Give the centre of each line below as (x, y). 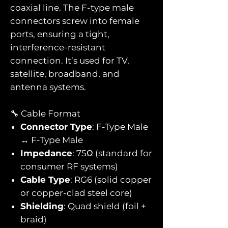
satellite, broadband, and (65, 74)
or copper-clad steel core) (76, 193)
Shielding (42, 206)
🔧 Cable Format (45, 113)
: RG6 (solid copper (111, 179)
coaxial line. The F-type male (72, 7)
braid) (34, 219)
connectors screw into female (75, 21)
